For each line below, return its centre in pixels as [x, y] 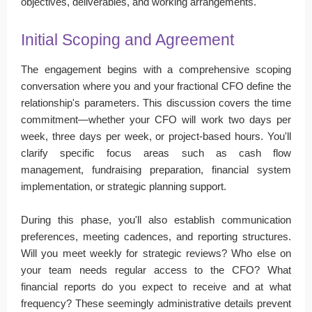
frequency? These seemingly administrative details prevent [156, 303]
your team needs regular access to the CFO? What [156, 270]
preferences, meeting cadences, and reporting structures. [156, 236]
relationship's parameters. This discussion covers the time [156, 102]
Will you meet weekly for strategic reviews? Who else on [156, 253]
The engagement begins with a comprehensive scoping [156, 69]
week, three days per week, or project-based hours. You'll [156, 136]
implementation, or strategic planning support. [124, 186]
